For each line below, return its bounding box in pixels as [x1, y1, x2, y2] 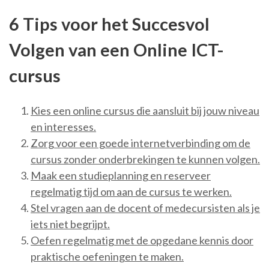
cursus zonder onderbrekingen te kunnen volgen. [31, 153, 260, 166]
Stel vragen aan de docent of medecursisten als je [31, 201, 260, 215]
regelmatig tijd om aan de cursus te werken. [31, 185, 232, 199]
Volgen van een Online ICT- [9, 39, 223, 60]
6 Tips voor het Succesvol [9, 13, 210, 34]
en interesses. [31, 120, 96, 134]
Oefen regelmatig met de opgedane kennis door [31, 234, 253, 247]
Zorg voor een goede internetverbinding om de [31, 136, 250, 150]
